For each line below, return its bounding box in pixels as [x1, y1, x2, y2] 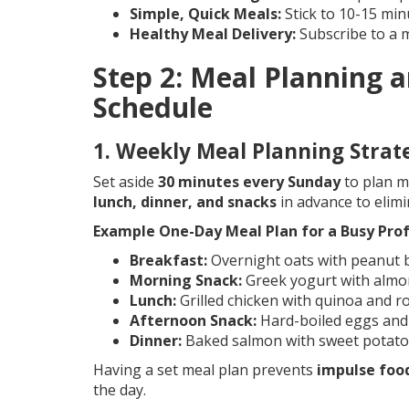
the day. [93, 380, 146, 401]
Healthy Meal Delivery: [130, 24, 296, 45]
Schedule [93, 89, 213, 127]
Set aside [93, 172, 158, 193]
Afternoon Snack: [130, 310, 257, 331]
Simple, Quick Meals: [130, 4, 281, 25]
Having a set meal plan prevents [93, 360, 317, 381]
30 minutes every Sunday [158, 172, 341, 193]
